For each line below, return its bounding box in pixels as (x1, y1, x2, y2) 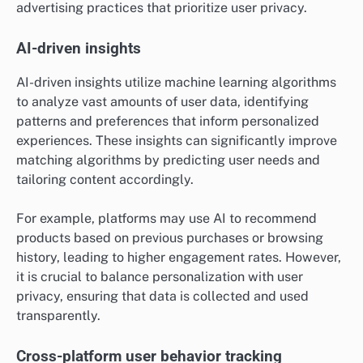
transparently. (16, 307, 100, 323)
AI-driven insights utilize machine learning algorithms (16, 74, 336, 90)
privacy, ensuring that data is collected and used (16, 288, 309, 304)
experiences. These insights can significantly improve (16, 132, 337, 148)
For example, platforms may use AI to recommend (16, 210, 317, 226)
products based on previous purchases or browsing (16, 229, 323, 246)
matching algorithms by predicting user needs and (16, 152, 320, 168)
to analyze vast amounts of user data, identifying (16, 93, 309, 109)
